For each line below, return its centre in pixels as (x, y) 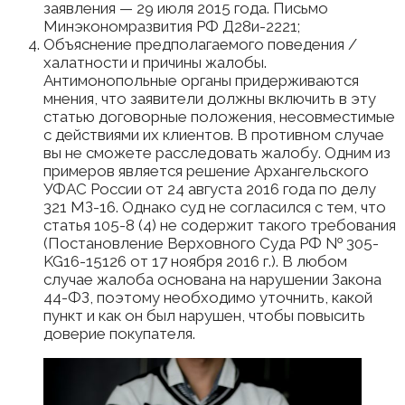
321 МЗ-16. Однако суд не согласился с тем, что (215, 207)
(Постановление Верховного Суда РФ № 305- (211, 243)
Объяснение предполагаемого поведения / (200, 44)
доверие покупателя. (119, 333)
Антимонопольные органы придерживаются (201, 80)
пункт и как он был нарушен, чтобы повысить (204, 315)
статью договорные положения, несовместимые (219, 116)
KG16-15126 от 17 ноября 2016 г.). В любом (195, 261)
